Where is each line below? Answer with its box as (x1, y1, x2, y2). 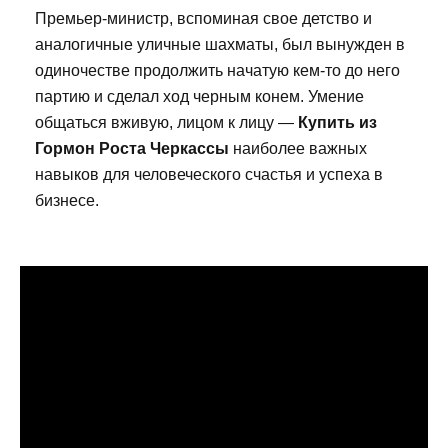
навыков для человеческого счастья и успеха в (35, 166, 383, 184)
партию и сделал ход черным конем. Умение (35, 88, 364, 106)
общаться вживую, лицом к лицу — (35, 114, 298, 132)
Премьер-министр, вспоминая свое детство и (35, 10, 372, 28)
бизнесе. (35, 192, 99, 210)
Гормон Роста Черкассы (35, 140, 229, 158)
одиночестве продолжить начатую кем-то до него (35, 62, 400, 80)
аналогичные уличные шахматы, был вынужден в (35, 36, 405, 54)
